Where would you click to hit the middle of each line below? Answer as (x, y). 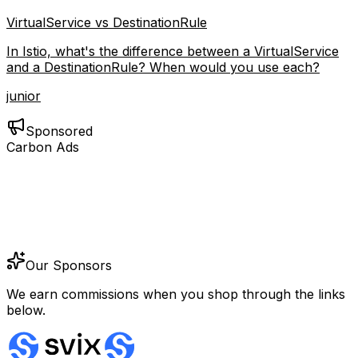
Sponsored (59, 131)
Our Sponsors (69, 266)
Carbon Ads (43, 147)
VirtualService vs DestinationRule (107, 23)
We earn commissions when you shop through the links (176, 294)
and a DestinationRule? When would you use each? (163, 68)
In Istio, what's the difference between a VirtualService (173, 52)
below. (26, 310)
